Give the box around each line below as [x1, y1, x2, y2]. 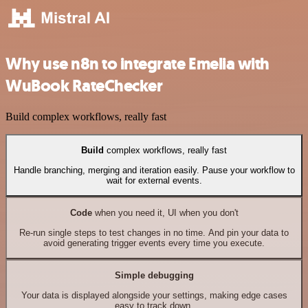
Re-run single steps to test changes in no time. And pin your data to [19, 227, 289, 238]
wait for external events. [106, 175, 202, 186]
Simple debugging [114, 270, 194, 281]
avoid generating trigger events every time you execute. [43, 237, 265, 248]
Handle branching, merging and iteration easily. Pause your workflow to [13, 164, 295, 175]
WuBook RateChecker [5, 75, 163, 98]
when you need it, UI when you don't [91, 208, 239, 219]
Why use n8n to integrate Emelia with [5, 53, 269, 76]
